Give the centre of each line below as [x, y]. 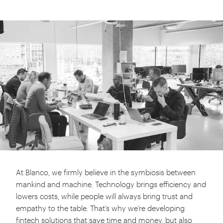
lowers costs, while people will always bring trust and [104, 196]
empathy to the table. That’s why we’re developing [100, 208]
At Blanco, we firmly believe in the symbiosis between [106, 172]
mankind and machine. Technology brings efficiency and [111, 184]
